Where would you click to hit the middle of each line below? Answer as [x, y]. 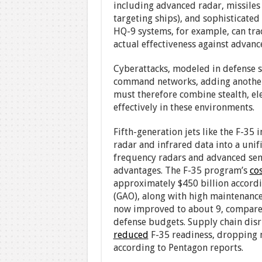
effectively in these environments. [184, 107]
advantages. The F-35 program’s [181, 170]
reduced [131, 235]
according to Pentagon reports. [178, 248]
